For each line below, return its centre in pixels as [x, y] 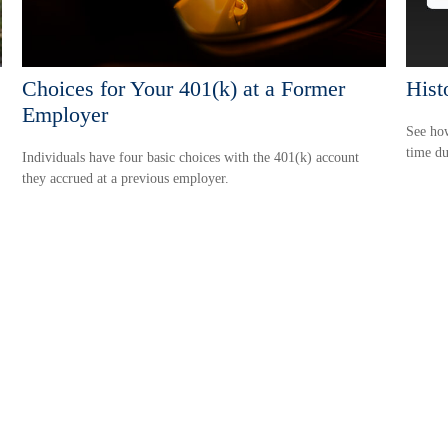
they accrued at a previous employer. [126, 178]
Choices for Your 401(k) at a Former [184, 88]
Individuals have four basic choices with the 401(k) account [191, 157]
